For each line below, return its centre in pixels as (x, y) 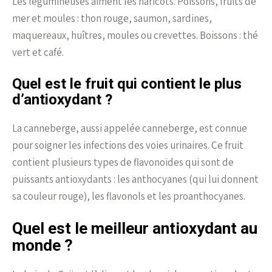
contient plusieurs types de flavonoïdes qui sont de (123, 162)
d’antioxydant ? (62, 99)
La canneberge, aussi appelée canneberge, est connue (130, 128)
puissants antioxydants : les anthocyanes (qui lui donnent (135, 179)
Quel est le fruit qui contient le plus (127, 83)
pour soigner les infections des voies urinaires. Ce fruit (128, 145)
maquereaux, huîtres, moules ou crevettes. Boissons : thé (135, 35)
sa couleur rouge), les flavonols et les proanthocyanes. (129, 196)
